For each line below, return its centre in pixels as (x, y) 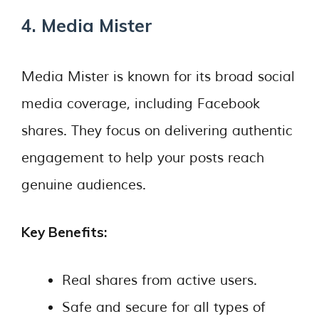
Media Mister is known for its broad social (158, 77)
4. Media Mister (87, 25)
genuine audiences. (84, 185)
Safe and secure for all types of (164, 307)
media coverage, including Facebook (141, 104)
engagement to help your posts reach (143, 158)
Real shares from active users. (159, 280)
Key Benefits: (64, 232)
